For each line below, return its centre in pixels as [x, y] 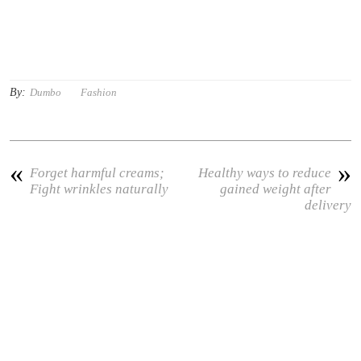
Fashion [99, 92]
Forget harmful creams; [98, 172]
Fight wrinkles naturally [100, 189]
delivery [328, 205]
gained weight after [275, 189]
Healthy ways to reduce [264, 172]
